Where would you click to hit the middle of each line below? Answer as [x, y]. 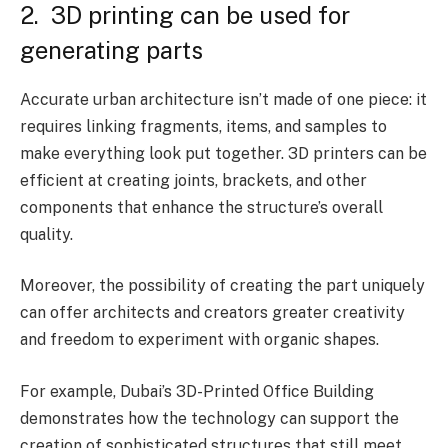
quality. [46, 234]
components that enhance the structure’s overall [201, 207]
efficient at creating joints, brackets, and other [193, 180]
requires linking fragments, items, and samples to [203, 126]
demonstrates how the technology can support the [209, 418]
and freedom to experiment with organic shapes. [201, 340]
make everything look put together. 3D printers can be [223, 153]
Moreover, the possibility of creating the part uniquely [222, 286]
